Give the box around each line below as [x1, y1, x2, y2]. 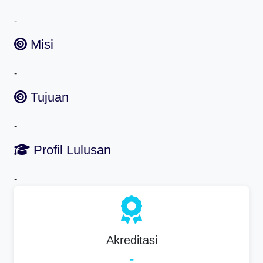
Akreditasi [106, 233, 157, 247]
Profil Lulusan [30, 142, 111, 157]
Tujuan [27, 89, 69, 104]
